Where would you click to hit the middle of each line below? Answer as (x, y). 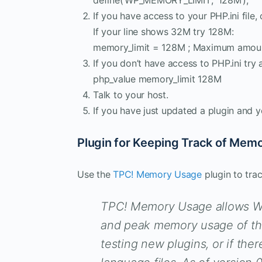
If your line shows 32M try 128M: (163, 31)
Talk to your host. (131, 94)
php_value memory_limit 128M (157, 79)
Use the (95, 174)
